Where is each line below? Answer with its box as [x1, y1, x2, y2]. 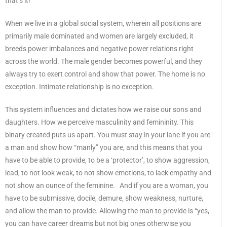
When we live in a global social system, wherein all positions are [5, 19, 201, 28]
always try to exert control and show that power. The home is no [5, 70, 205, 79]
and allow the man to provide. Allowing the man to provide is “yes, [5, 207, 209, 215]
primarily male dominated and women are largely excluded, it [5, 32, 194, 41]
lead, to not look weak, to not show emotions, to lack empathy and [5, 169, 211, 177]
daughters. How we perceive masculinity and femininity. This [5, 118, 194, 127]
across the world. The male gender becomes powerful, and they [5, 57, 202, 66]
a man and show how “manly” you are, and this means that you [5, 143, 202, 152]
